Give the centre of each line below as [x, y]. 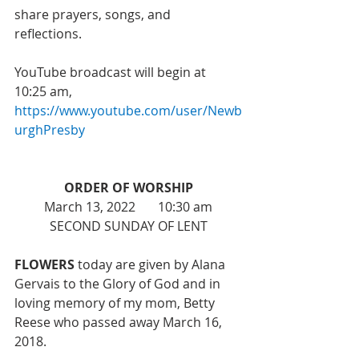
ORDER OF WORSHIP [128, 188]
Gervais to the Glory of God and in [119, 284]
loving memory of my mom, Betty [116, 303]
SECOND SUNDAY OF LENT [128, 226]
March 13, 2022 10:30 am [128, 207]
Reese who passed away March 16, [120, 322]
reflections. [50, 34]
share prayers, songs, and [94, 14]
